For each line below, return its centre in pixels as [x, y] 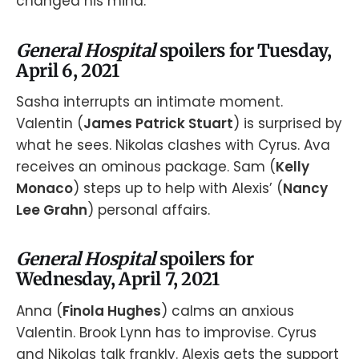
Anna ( [39, 311]
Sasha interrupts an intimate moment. [149, 102]
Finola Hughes [112, 311]
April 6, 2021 [68, 70]
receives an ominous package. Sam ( [146, 167]
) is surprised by [288, 124]
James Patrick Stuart [158, 124]
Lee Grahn [52, 210]
